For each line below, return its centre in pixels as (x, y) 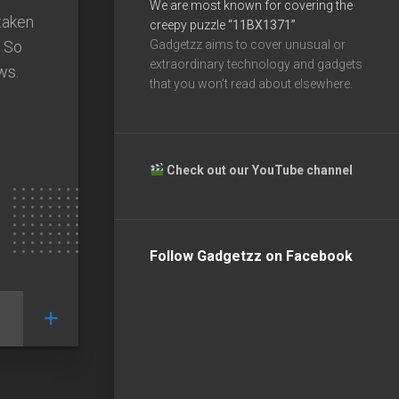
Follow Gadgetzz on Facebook (251, 256)
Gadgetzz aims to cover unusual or (248, 44)
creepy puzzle (189, 24)
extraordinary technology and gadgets (256, 64)
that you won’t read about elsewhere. (251, 83)
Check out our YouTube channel (261, 170)
